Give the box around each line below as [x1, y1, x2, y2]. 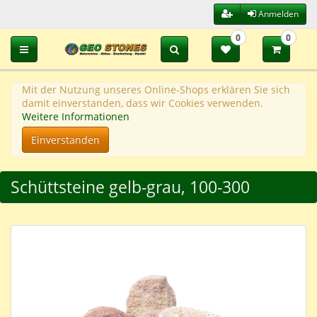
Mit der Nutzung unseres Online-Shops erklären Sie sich [22, 83, 290, 96]
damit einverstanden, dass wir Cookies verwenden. [22, 96, 263, 110]
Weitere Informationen [22, 110, 129, 123]
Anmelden [256, 8, 299, 20]
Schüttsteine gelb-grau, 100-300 [11, 175, 250, 198]
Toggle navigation [19, 42, 103, 55]
